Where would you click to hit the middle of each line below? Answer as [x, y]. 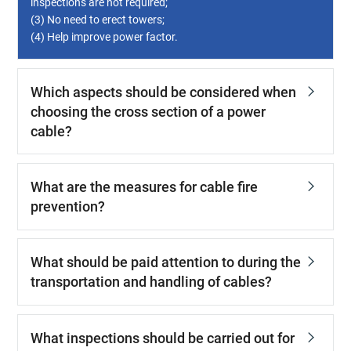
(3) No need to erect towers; [97, 20]
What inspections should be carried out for [162, 338]
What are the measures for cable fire [144, 186]
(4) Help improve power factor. [104, 37]
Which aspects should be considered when [163, 92]
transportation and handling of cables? [151, 282]
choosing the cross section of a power [148, 111]
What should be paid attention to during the [165, 262]
